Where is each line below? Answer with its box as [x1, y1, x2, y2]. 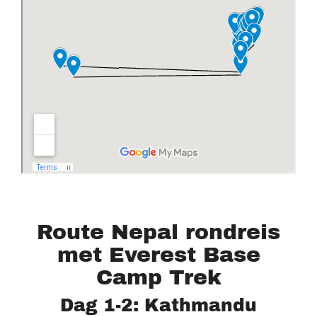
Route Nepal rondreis [37, 221, 280, 243]
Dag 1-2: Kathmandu [60, 296, 257, 315]
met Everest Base [57, 243, 260, 266]
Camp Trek [96, 266, 221, 289]
